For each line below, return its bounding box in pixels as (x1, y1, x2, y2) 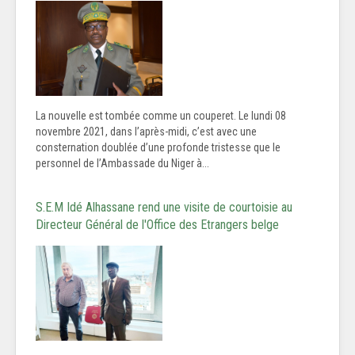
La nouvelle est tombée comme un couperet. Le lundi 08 (36, 109, 286, 123)
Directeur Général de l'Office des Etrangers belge (36, 217, 279, 233)
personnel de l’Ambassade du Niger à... (36, 157, 209, 170)
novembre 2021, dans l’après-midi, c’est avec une (36, 125, 257, 139)
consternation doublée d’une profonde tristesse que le (36, 141, 281, 155)
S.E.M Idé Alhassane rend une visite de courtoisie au (36, 200, 292, 216)
